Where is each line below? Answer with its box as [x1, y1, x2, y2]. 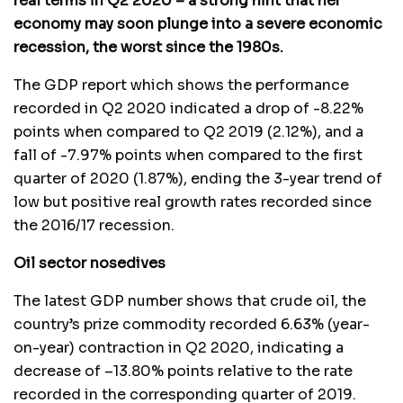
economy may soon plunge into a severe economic [13, 14, 382, 34]
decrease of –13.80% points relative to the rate [13, 362, 353, 381]
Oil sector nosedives [13, 254, 166, 273]
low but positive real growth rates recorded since [13, 193, 372, 212]
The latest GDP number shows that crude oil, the [13, 291, 366, 311]
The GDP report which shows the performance [13, 76, 349, 95]
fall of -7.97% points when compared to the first [13, 146, 363, 166]
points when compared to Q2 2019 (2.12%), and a [13, 122, 363, 142]
